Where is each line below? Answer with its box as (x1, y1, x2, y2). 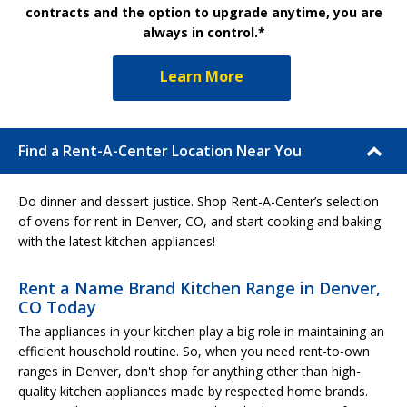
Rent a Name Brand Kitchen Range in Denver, (18, 276, 381, 299)
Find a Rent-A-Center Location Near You (18, 140, 302, 161)
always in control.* (142, 23, 265, 41)
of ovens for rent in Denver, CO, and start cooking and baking (18, 212, 381, 230)
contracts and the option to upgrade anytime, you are (25, 3, 382, 21)
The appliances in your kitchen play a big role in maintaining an (18, 322, 384, 340)
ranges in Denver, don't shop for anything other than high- (18, 362, 361, 380)
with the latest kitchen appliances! (18, 232, 215, 250)
